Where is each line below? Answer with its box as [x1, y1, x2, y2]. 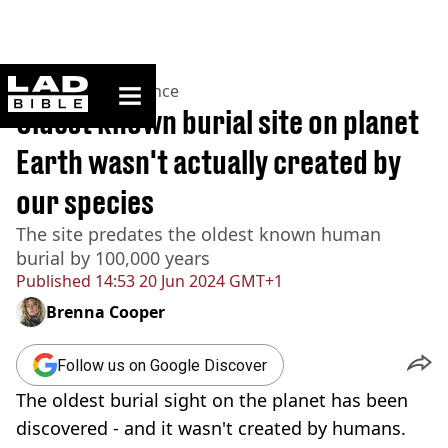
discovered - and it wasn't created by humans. [16, 416, 406, 440]
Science [122, 80, 179, 102]
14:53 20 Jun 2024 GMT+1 [91, 270, 283, 292]
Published [16, 270, 91, 292]
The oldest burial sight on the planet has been [16, 388, 408, 412]
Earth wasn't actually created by [16, 143, 401, 181]
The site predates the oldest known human [16, 222, 381, 246]
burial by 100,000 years [16, 246, 210, 270]
